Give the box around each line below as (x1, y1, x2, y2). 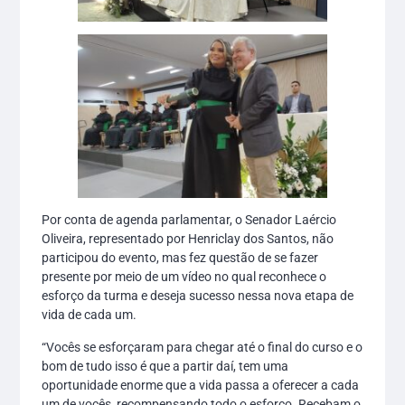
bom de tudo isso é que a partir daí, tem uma (42, 358, 289, 373)
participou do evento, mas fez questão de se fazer (42, 250, 319, 266)
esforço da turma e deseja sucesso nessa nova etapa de (42, 288, 354, 304)
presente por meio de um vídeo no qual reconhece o (42, 269, 327, 285)
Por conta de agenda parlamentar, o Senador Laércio (42, 212, 337, 228)
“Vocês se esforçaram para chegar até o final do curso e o (42, 339, 363, 354)
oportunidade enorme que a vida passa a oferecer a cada (42, 377, 360, 392)
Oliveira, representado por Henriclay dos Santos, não (42, 231, 334, 247)
